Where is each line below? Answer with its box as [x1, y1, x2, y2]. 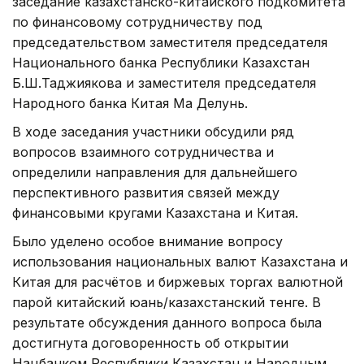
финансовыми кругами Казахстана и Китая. [12, 204, 298, 221]
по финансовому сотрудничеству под [12, 13, 262, 30]
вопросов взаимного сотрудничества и [12, 143, 274, 160]
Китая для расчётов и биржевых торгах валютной [12, 273, 343, 290]
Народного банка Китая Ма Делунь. [12, 94, 248, 111]
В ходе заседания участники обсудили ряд [12, 123, 294, 140]
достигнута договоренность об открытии [12, 334, 288, 351]
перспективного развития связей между [12, 184, 279, 201]
